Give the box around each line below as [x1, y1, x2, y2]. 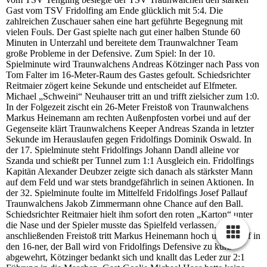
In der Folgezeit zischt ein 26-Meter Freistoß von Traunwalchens [6, 102, 249, 113]
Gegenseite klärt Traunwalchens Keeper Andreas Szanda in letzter [6, 123, 254, 134]
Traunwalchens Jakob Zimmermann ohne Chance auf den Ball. [6, 198, 243, 209]
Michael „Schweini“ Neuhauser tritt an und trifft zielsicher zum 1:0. [6, 91, 259, 102]
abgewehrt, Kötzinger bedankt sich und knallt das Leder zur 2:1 [6, 252, 245, 263]
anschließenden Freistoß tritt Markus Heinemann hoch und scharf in [6, 231, 260, 241]
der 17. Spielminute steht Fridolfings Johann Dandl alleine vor [6, 145, 239, 156]
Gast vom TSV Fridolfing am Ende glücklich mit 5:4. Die [6, 5, 223, 16]
